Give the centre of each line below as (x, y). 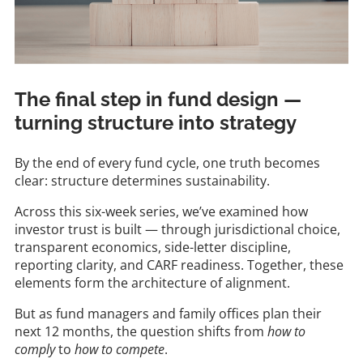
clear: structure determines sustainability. (142, 180)
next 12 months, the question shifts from (141, 331)
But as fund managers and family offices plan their (168, 313)
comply (35, 349)
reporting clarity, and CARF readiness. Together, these (179, 265)
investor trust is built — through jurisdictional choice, (177, 229)
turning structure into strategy (156, 122)
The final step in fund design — (158, 99)
